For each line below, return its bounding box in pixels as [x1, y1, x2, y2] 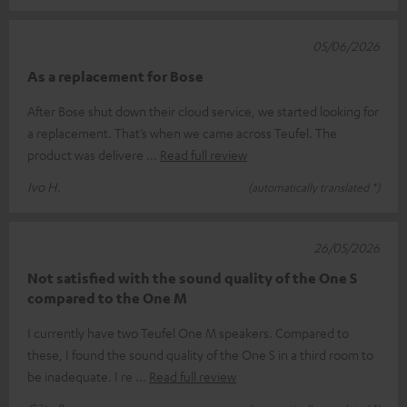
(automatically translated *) [248, 180, 380, 195]
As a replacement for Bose [27, 67, 203, 86]
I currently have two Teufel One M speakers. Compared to [27, 324, 349, 342]
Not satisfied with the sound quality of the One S [27, 269, 357, 288]
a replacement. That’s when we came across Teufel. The [27, 124, 337, 142]
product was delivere [27, 146, 146, 164]
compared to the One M [27, 289, 187, 308]
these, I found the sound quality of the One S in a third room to [27, 346, 373, 363]
